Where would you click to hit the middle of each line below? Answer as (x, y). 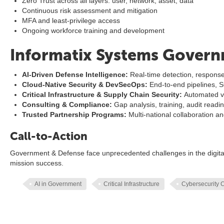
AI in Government (58, 184)
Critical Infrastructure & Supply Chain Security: (102, 94)
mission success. (37, 163)
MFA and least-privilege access (71, 20)
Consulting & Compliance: (67, 104)
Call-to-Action (49, 136)
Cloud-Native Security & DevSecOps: (85, 84)
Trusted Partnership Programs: (74, 114)
